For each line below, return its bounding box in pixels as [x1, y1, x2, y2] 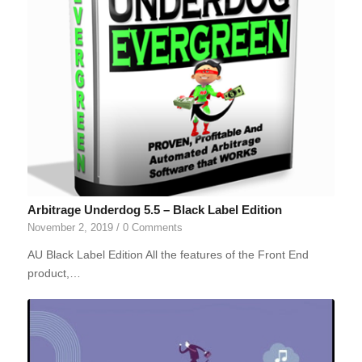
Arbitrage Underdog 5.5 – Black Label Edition [27, 203, 282, 217]
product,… [27, 267, 81, 280]
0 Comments [122, 222, 183, 234]
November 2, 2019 [27, 222, 113, 234]
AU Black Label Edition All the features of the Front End [27, 248, 309, 262]
